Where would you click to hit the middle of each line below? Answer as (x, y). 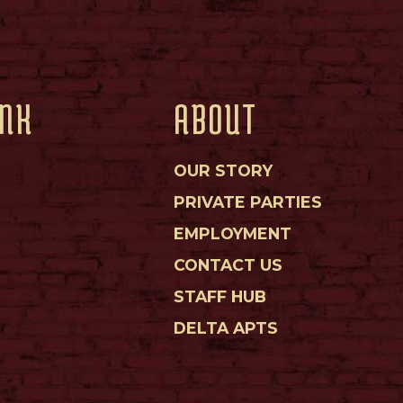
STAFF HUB (220, 296)
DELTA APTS (226, 327)
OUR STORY (224, 170)
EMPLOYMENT (233, 233)
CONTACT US (228, 264)
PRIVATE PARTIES (248, 201)
